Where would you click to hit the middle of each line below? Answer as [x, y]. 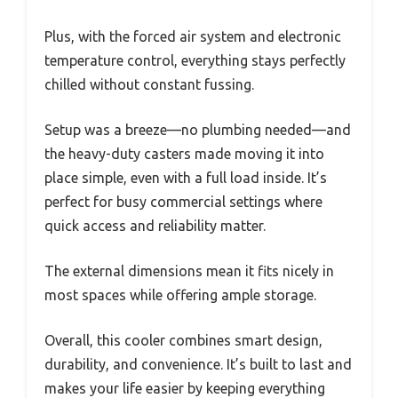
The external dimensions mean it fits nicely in [189, 271]
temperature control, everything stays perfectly [195, 60]
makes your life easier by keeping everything [185, 388]
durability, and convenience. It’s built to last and [198, 364]
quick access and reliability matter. [155, 225]
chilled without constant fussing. [149, 84]
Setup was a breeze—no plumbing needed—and [198, 129]
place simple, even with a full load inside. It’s [186, 177]
